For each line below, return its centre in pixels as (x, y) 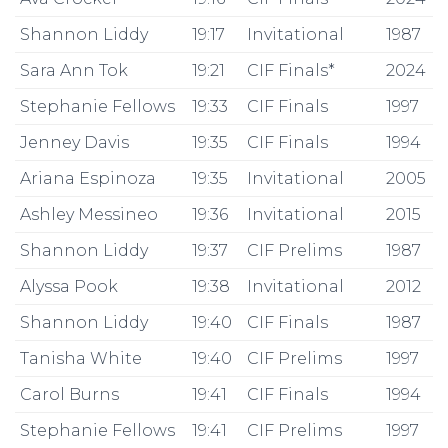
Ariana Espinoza (88, 178)
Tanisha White (81, 358)
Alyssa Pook (69, 286)
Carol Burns (69, 394)
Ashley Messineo (89, 214)
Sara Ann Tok (74, 70)
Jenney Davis (74, 142)
